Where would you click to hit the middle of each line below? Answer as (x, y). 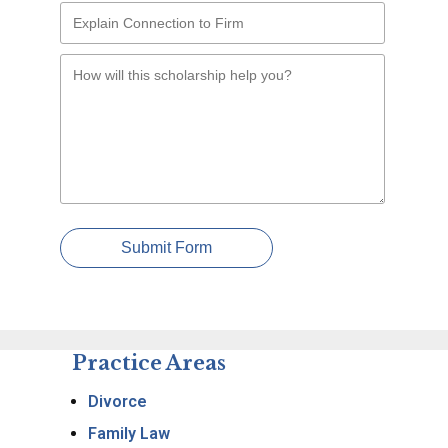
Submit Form (166, 247)
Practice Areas (149, 363)
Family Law (129, 433)
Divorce (117, 401)
